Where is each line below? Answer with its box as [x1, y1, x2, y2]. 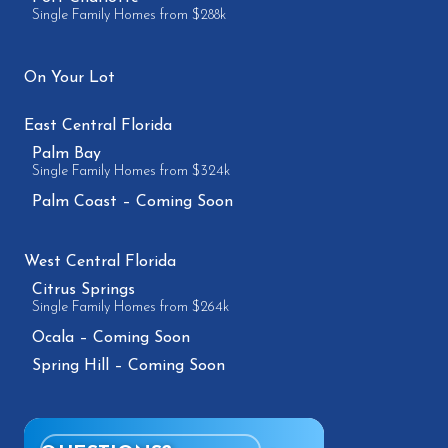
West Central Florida [24, 254, 176, 270]
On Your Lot [24, 70, 115, 86]
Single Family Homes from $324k [32, 164, 230, 179]
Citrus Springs [32, 282, 135, 298]
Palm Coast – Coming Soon [32, 194, 233, 210]
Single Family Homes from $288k [32, 8, 226, 23]
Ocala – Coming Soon [32, 330, 190, 346]
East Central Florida [24, 118, 172, 134]
